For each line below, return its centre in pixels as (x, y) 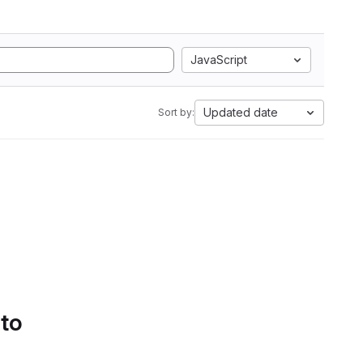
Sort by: (176, 112)
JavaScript (219, 60)
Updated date (241, 112)
